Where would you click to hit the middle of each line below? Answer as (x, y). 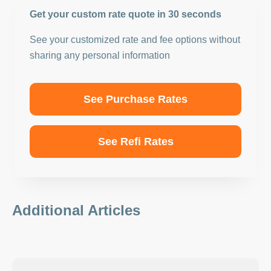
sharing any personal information (100, 55)
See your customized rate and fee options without (135, 40)
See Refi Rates (135, 142)
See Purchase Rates (135, 99)
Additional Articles (76, 210)
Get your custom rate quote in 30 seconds (126, 14)
